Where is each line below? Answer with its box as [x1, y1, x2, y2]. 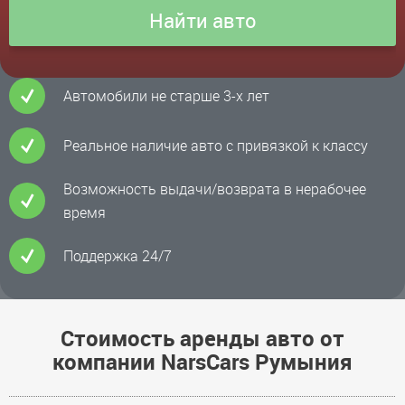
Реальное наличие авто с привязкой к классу [63, 136, 368, 156]
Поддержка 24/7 [63, 246, 172, 267]
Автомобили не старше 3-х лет [63, 86, 269, 107]
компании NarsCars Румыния [52, 347, 353, 377]
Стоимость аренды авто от [61, 324, 344, 353]
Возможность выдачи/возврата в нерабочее [63, 179, 366, 200]
